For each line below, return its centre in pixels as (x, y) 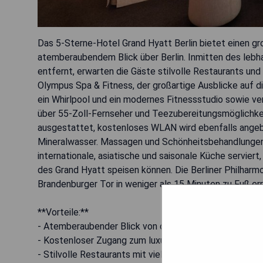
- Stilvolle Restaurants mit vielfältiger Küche (129, 254)
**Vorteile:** (63, 212)
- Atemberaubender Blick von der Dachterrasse (134, 226)
